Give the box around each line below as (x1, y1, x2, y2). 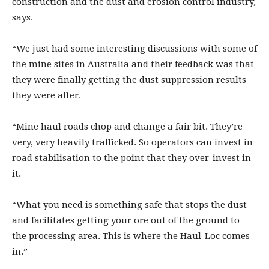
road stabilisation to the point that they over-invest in (12, 152, 251, 163)
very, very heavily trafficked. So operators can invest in (12, 136, 253, 148)
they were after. (12, 89, 81, 101)
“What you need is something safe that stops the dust (12, 199, 247, 210)
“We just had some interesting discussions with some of (12, 43, 257, 54)
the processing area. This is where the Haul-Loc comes (12, 230, 250, 241)
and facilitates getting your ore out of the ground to (12, 214, 240, 226)
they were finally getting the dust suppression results (12, 74, 246, 85)
